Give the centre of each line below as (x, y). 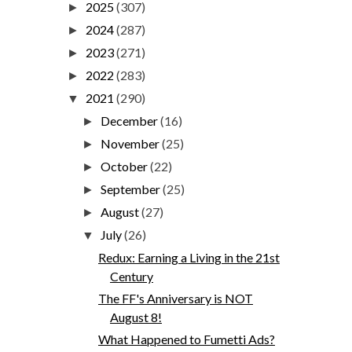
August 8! (136, 317)
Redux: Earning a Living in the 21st (189, 257)
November (132, 143)
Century (131, 276)
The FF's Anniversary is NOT (175, 298)
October (126, 166)
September (132, 189)
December (131, 120)
